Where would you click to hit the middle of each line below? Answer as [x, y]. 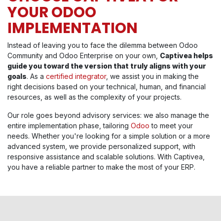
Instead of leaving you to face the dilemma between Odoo [103, 45]
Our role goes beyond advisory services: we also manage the [108, 115]
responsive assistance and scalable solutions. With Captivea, [106, 157]
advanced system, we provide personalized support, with [101, 147]
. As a [36, 76]
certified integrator [76, 76]
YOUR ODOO [52, 12]
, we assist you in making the [152, 76]
